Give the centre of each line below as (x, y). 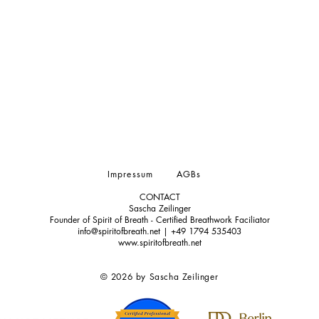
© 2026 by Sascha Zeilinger (159, 277)
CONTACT (159, 197)
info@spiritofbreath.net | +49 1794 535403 (159, 231)
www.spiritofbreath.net (159, 242)
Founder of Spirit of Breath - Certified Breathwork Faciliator (159, 220)
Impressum (130, 174)
